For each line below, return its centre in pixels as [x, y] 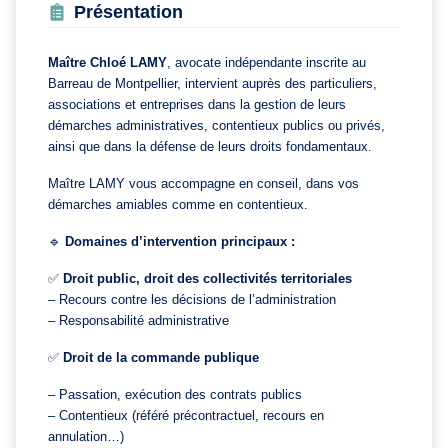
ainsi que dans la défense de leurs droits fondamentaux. [210, 146]
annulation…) [86, 436]
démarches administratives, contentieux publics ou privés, [216, 125]
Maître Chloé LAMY [107, 62]
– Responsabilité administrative [138, 320]
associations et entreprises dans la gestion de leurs [197, 104]
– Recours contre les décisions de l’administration [192, 299]
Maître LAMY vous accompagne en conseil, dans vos [203, 183]
